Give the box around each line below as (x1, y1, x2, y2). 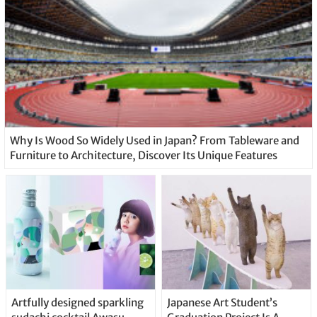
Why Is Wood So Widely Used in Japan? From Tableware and (9, 133, 299, 147)
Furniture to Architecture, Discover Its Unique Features (9, 148, 277, 162)
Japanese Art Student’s (166, 295, 277, 309)
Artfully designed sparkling (11, 295, 144, 309)
